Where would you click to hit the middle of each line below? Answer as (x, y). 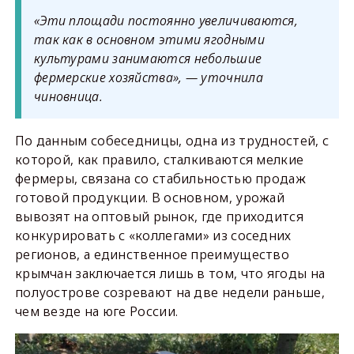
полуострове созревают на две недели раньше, (169, 293)
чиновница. (68, 97)
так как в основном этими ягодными (149, 40)
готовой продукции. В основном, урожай (150, 198)
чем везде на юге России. (96, 312)
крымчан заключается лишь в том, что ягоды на (170, 274)
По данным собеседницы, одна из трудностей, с (172, 141)
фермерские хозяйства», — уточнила (148, 78)
